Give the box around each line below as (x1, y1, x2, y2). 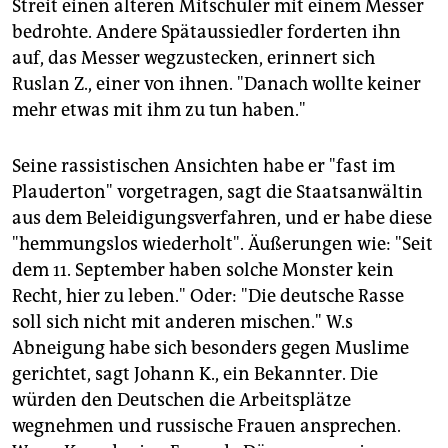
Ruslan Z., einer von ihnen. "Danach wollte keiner (12, 73, 421, 96)
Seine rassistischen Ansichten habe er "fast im (12, 155, 395, 178)
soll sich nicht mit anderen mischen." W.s (12, 311, 353, 334)
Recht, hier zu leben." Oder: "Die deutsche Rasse (12, 285, 404, 308)
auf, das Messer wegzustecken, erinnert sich (12, 47, 375, 70)
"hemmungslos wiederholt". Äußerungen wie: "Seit (12, 233, 433, 256)
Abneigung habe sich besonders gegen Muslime (12, 337, 409, 360)
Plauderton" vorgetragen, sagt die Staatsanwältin (12, 181, 423, 204)
